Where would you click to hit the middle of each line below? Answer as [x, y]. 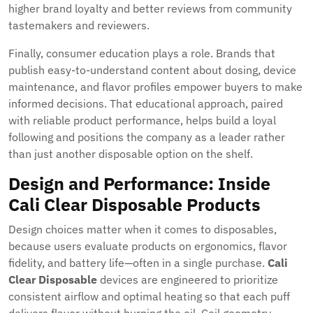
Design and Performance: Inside [139, 183]
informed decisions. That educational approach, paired [146, 103]
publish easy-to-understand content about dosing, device [152, 70]
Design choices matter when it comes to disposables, [143, 229]
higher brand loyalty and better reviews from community [150, 8]
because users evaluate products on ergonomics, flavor [148, 246]
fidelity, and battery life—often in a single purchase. [138, 263]
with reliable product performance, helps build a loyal [142, 120]
